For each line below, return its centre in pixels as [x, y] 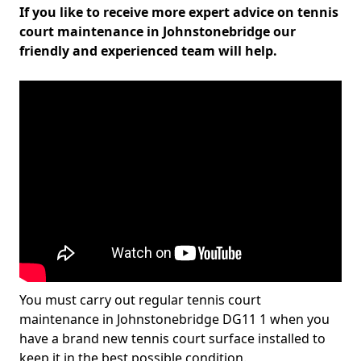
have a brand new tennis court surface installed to [172, 338]
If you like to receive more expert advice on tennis [179, 12]
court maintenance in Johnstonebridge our [158, 31]
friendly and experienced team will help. [148, 51]
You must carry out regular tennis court [140, 300]
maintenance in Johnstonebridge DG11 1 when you [174, 319]
